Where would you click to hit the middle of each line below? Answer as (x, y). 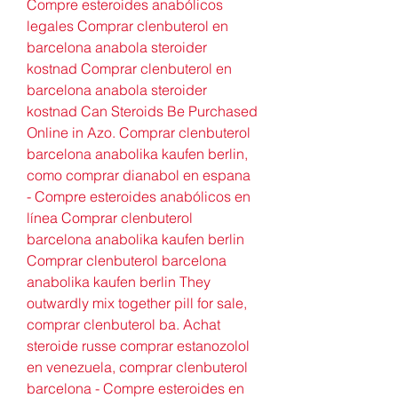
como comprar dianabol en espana (139, 175)
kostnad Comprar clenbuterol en (129, 68)
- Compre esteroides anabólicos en (139, 196)
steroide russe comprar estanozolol (138, 345)
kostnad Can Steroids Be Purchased (142, 111)
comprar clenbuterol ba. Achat (123, 324)
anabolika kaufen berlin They (119, 281)
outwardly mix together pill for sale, (137, 302)
